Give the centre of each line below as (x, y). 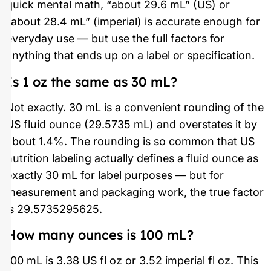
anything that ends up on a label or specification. (130, 56)
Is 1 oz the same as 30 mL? (92, 81)
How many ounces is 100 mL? (100, 234)
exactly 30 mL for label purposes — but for (115, 175)
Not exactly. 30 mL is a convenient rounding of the (135, 107)
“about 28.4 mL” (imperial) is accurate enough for (133, 22)
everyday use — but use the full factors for (115, 39)
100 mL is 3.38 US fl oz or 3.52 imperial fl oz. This (132, 260)
